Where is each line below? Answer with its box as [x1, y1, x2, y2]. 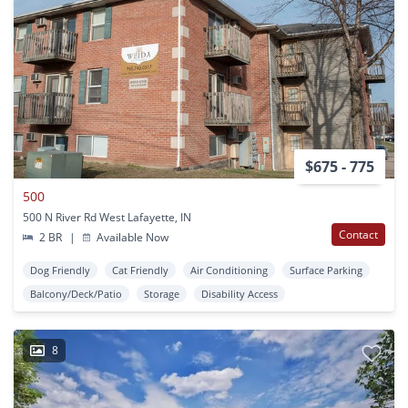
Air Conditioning [190, 262, 268, 277]
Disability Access [201, 286, 278, 301]
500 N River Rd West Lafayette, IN [23, 209, 191, 225]
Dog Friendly [30, 262, 90, 277]
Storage [144, 286, 179, 301]
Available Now [94, 229, 169, 245]
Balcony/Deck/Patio [30, 286, 122, 301]
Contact [339, 226, 378, 242]
